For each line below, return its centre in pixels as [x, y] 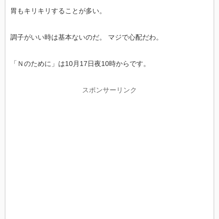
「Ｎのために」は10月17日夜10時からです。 [80, 63]
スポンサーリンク [109, 90]
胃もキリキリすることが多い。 [58, 11]
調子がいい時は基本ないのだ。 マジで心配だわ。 [87, 37]
